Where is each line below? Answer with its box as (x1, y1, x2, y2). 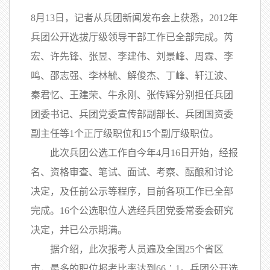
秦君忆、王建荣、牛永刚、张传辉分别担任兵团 (31, 90, 233, 100)
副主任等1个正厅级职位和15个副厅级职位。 (31, 128, 219, 139)
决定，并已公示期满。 (31, 225, 127, 235)
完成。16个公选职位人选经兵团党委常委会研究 (31, 206, 233, 216)
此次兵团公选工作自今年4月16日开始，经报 (31, 148, 238, 158)
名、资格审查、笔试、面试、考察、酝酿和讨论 (31, 167, 233, 177)
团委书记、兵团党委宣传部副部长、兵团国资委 (31, 109, 233, 119)
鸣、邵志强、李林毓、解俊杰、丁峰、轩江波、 (31, 71, 233, 81)
